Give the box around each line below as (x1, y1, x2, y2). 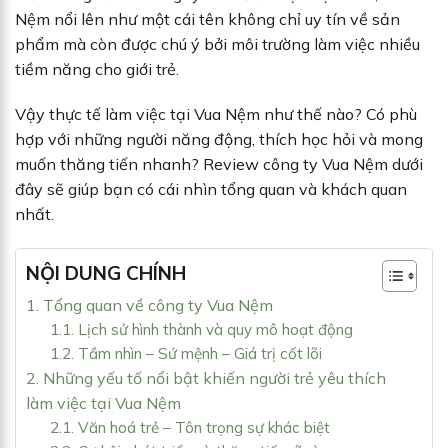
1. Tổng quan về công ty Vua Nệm (26, 295, 273, 316)
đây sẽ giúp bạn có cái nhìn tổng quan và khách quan (15, 179, 407, 200)
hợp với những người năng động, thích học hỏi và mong (15, 129, 423, 150)
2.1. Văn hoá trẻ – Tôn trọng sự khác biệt (50, 418, 330, 438)
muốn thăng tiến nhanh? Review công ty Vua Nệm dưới (15, 154, 423, 175)
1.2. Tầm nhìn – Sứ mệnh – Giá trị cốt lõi (50, 344, 322, 364)
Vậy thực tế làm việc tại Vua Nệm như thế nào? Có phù (15, 104, 417, 125)
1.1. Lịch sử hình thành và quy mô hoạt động (50, 320, 353, 340)
